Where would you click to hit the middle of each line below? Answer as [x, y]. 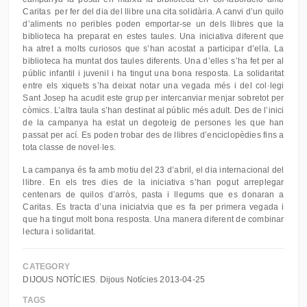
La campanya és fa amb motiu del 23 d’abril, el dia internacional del [153, 170]
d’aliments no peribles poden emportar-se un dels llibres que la [153, 24]
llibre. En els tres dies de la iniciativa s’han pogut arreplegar [153, 182]
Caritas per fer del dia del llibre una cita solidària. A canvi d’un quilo [153, 12]
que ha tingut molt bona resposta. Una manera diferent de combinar [153, 219]
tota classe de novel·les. [69, 147]
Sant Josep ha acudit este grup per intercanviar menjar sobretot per [153, 98]
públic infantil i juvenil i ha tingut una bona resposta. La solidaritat [153, 73]
